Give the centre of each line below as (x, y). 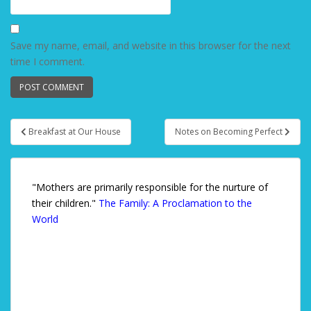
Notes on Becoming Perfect (230, 132)
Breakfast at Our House (75, 132)
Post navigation (76, 142)
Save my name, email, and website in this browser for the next (151, 45)
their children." (65, 203)
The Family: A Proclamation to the (175, 203)
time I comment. (48, 61)
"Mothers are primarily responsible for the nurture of (150, 187)
